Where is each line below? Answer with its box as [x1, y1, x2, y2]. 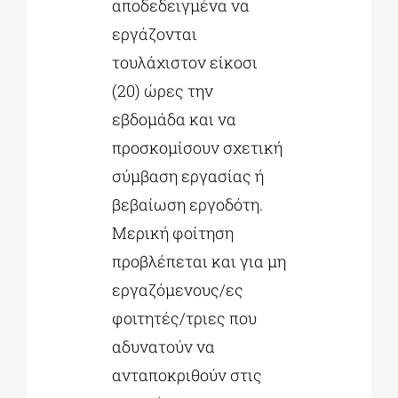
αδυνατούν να [111, 336, 215, 358]
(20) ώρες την [111, 80, 213, 102]
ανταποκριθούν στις [111, 364, 262, 386]
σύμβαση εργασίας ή [111, 165, 264, 187]
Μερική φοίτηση [111, 222, 234, 244]
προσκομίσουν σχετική [111, 137, 283, 159]
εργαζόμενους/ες [111, 279, 243, 301]
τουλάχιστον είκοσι [111, 52, 258, 74]
